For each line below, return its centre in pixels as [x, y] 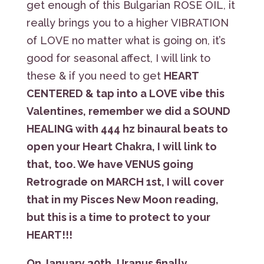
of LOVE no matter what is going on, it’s [126, 40]
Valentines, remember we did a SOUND [128, 111]
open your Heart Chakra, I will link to [121, 146]
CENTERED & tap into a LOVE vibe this [125, 93]
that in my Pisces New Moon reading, [122, 199]
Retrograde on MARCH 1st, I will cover [125, 181]
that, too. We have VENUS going [110, 164]
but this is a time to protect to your [118, 217]
